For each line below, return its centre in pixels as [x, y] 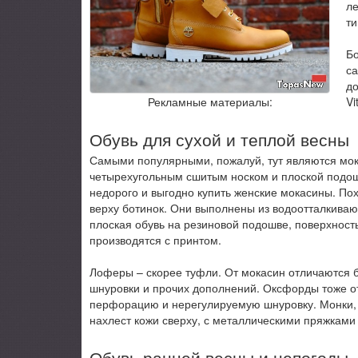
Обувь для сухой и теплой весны [219, 139]
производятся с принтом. [155, 239]
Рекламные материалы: [210, 102]
